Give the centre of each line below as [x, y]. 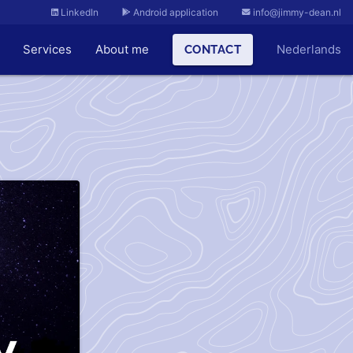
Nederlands [309, 49]
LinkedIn [78, 12]
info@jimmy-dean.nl [296, 12]
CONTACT [212, 49]
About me [122, 49]
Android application [175, 12]
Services [47, 49]
